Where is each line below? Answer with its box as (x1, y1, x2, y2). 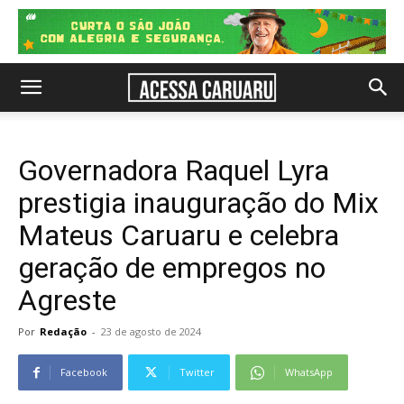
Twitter (179, 365, 215, 379)
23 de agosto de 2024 (101, 325, 201, 338)
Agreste (18, 283, 116, 317)
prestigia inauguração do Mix (18, 186, 379, 220)
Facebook (60, 365, 107, 379)
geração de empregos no (18, 251, 326, 285)
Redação (40, 325, 87, 338)
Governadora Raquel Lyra (18, 153, 329, 188)
